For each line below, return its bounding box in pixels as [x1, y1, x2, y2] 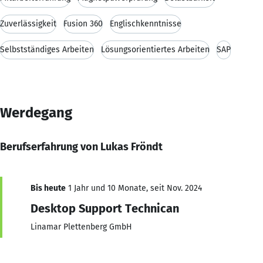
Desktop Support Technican [31, 201, 179, 215]
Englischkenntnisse [110, 18, 181, 29]
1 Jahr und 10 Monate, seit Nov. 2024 [66, 183, 202, 193]
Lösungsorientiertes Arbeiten [101, 44, 210, 55]
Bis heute [31, 183, 66, 193]
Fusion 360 [63, 18, 103, 29]
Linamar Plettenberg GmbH [31, 221, 132, 232]
